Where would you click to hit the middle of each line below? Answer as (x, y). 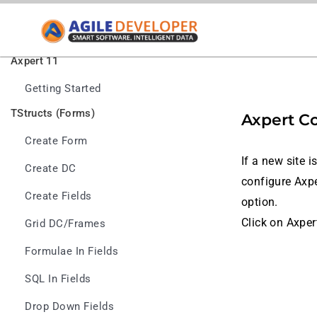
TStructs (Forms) (53, 113)
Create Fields (58, 196)
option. (260, 202)
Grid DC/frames (65, 224)
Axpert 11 (35, 61)
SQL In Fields (58, 279)
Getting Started (63, 89)
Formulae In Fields (71, 252)
